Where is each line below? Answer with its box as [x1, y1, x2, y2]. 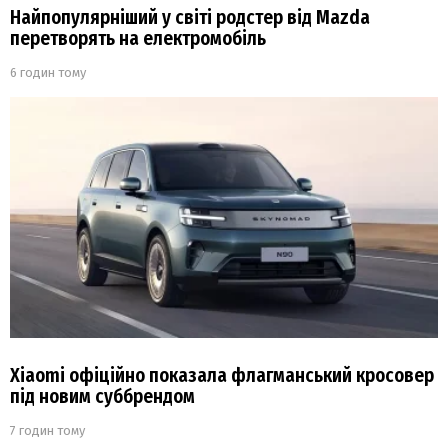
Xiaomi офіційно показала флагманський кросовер [10, 363, 434, 387]
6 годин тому [10, 65, 86, 81]
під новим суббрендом [10, 384, 195, 408]
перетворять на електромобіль [10, 27, 266, 51]
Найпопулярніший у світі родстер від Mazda [10, 6, 370, 30]
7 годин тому [10, 422, 85, 438]
